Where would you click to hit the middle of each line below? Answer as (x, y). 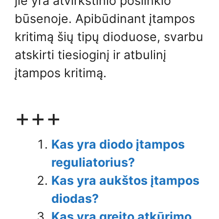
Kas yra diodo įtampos (118, 144)
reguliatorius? (93, 162)
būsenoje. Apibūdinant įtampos (105, 18)
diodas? (75, 198)
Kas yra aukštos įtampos (125, 180)
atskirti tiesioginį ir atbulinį (90, 55)
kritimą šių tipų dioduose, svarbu (109, 36)
